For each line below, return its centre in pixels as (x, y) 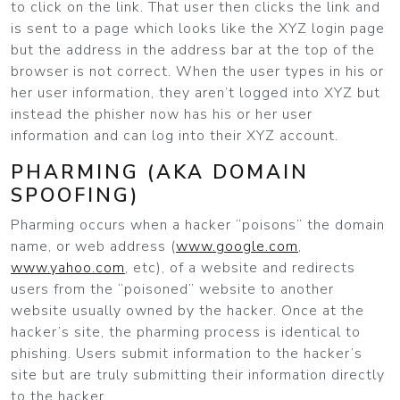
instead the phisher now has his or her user (162, 114)
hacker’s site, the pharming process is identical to (186, 332)
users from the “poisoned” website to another (172, 289)
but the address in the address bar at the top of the (193, 50)
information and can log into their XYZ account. (175, 136)
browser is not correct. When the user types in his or (197, 71)
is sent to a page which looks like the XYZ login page (198, 29)
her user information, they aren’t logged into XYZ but (196, 93)
